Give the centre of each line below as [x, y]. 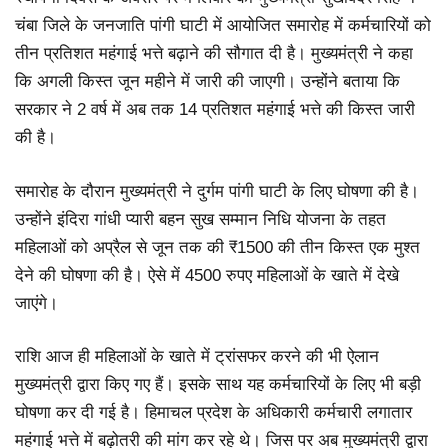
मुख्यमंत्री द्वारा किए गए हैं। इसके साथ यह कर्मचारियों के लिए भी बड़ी [218, 385]
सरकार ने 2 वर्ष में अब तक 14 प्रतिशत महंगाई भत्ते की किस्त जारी [215, 110]
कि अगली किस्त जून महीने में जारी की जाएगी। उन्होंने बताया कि [207, 82]
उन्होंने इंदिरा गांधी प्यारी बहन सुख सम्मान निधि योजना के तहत [200, 219]
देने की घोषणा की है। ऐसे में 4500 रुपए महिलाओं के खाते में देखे [207, 275]
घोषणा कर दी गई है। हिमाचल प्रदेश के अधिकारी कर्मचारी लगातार [213, 413]
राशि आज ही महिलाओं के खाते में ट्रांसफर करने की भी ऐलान [197, 357]
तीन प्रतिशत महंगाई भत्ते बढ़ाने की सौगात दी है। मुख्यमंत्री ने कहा [214, 54]
